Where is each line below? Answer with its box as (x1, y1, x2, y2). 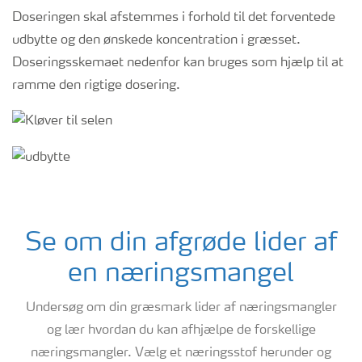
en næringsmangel (68, 261, 294, 288)
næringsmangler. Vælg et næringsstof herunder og (31, 346, 331, 360)
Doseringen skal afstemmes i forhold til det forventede (12, 11, 335, 25)
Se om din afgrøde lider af (24, 230, 338, 257)
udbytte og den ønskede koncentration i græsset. (12, 34, 301, 48)
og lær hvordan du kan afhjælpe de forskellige (46, 323, 316, 337)
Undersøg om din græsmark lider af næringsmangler (25, 301, 337, 314)
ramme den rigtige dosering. (12, 79, 180, 93)
